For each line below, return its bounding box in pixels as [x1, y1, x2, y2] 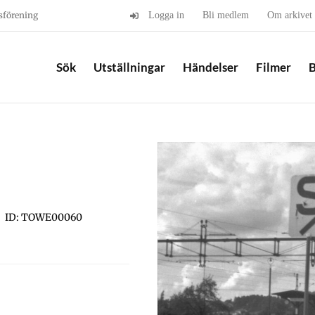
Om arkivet [267, 10, 312, 20]
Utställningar [94, 59, 165, 75]
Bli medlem [202, 10, 249, 20]
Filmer [256, 59, 291, 75]
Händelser [183, 59, 238, 75]
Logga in [148, 10, 184, 20]
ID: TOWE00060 [5, 211, 82, 224]
